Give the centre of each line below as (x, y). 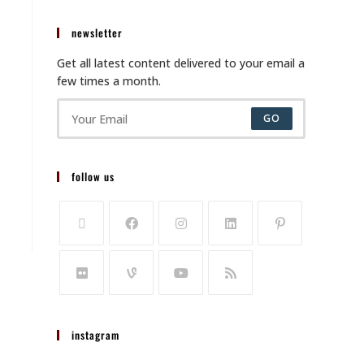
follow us (93, 177)
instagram (95, 335)
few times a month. (109, 81)
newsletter (97, 33)
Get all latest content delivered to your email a (181, 63)
